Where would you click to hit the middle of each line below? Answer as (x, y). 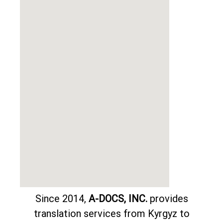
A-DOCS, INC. (118, 199)
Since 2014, (62, 199)
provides (167, 199)
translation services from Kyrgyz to (111, 214)
